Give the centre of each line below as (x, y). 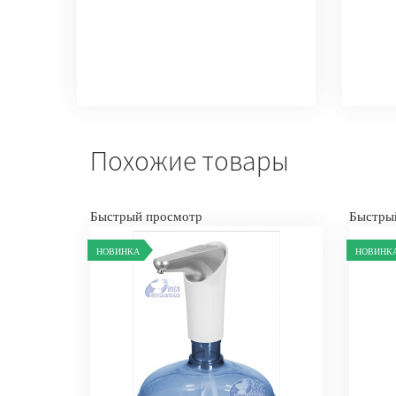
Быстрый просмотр (146, 217)
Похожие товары (190, 161)
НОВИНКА (118, 251)
